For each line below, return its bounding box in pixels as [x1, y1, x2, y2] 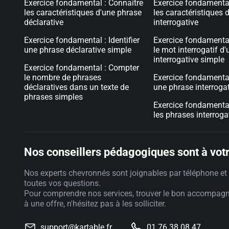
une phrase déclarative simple [24, 45, 131, 55]
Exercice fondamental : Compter [24, 63, 139, 73]
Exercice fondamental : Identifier [24, 35, 140, 45]
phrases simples [24, 92, 83, 102]
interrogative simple [153, 55, 225, 64]
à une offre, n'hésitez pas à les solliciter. [24, 199, 166, 209]
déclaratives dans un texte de [24, 82, 129, 92]
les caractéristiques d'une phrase [24, 8, 142, 17]
